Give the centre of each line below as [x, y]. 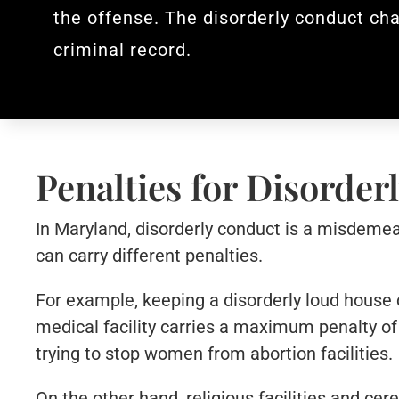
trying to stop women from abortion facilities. [215, 353]
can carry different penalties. [150, 255]
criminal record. [122, 50]
